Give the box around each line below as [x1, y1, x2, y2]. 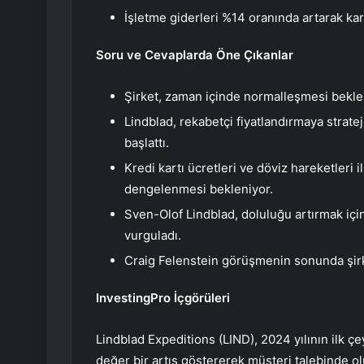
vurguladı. [124, 227, 181, 244]
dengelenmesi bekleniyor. [124, 181, 273, 197]
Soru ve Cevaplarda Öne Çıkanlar [96, 47, 293, 63]
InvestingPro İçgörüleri [96, 290, 230, 306]
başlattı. [124, 135, 169, 151]
